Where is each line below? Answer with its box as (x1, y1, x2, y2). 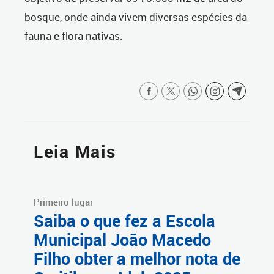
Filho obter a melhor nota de (34, 248, 240, 270)
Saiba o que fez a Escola (34, 210, 215, 232)
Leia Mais (34, 140, 116, 163)
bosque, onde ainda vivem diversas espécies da (24, 10, 247, 24)
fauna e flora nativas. (24, 29, 123, 43)
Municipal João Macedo (34, 229, 211, 251)
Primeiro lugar (34, 196, 93, 209)
